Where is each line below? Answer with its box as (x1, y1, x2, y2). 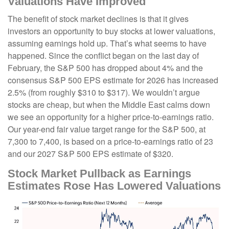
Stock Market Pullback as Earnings (8, 167, 191, 180)
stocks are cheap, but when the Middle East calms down (8, 99, 210, 111)
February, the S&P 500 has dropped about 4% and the (8, 62, 203, 74)
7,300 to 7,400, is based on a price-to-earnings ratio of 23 (8, 135, 213, 148)
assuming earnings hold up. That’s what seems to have (8, 37, 207, 50)
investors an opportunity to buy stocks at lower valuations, (8, 25, 215, 37)
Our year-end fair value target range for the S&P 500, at (8, 123, 205, 135)
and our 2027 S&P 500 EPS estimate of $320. (8, 148, 173, 160)
